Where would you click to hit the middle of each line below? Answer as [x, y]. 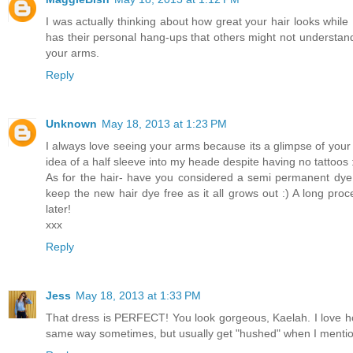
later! [58, 208]
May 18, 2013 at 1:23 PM [164, 123]
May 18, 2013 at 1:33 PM [138, 295]
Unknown [71, 123]
